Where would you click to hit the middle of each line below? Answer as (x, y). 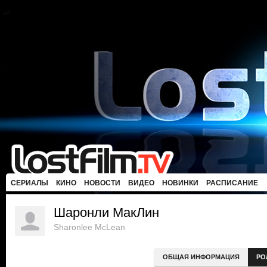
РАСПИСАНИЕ (232, 183)
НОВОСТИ (102, 183)
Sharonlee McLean (89, 227)
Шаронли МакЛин (106, 212)
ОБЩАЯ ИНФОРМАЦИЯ (201, 257)
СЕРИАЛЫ (30, 183)
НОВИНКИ (180, 183)
